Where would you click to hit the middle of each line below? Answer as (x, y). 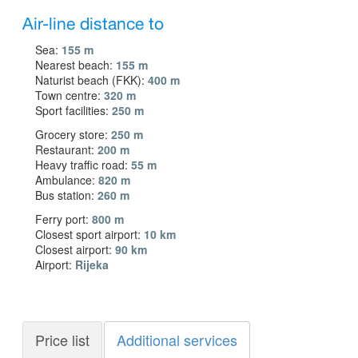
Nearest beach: (76, 64)
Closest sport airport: (89, 234)
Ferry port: (64, 219)
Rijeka (92, 264)
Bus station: (66, 195)
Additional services (177, 339)
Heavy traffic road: (83, 164)
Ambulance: (67, 179)
